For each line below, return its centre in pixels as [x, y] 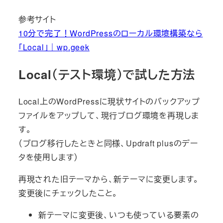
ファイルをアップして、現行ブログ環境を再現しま [109, 115]
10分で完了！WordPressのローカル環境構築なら [111, 33]
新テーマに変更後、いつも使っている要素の [118, 215]
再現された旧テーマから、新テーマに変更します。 [109, 179]
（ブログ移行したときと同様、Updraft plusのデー [108, 143]
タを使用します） [48, 157]
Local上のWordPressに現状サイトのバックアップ [109, 101]
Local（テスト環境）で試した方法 [107, 74]
